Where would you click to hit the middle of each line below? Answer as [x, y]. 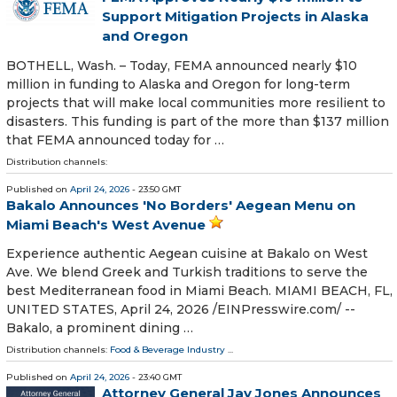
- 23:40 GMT [156, 377]
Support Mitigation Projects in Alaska [235, 17]
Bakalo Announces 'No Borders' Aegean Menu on [181, 205]
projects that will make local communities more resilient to [196, 102]
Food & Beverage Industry [167, 349]
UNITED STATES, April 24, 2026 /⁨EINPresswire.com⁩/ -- [181, 309]
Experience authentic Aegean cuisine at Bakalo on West [187, 253]
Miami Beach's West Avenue [106, 224]
